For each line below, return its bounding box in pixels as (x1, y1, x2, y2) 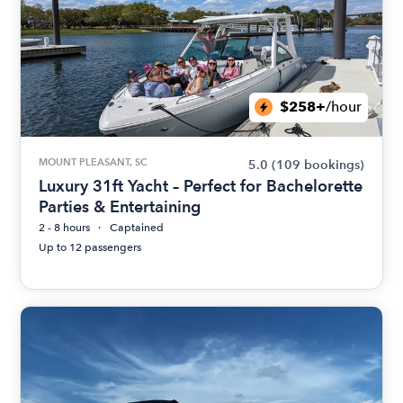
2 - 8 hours (39, 220, 91, 234)
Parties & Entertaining (39, 196, 201, 216)
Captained (110, 220, 165, 234)
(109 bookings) (271, 157, 364, 173)
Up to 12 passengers (39, 240, 142, 254)
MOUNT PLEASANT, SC (39, 155, 148, 168)
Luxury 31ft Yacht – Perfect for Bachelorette (39, 175, 363, 195)
